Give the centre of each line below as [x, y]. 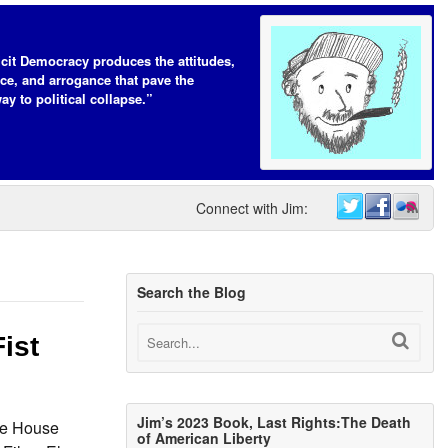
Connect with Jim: [252, 208]
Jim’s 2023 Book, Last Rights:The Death [274, 422]
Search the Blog [192, 292]
